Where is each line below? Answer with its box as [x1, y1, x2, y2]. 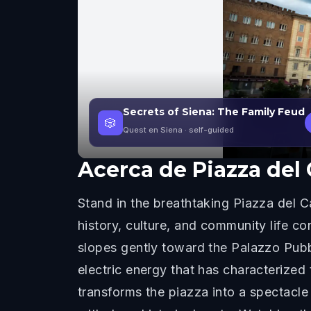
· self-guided [183, 125, 234, 135]
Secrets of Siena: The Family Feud [123, 106, 305, 118]
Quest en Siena [123, 125, 183, 135]
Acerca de [78, 157, 187, 183]
